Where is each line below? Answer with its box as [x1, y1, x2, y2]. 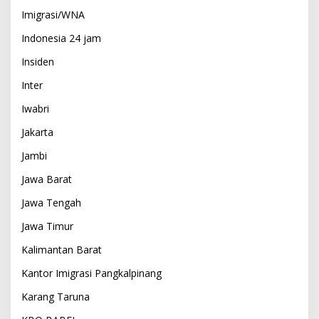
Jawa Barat [21, 172, 72, 186]
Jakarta [21, 125, 53, 139]
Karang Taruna [21, 289, 90, 303]
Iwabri [21, 101, 49, 115]
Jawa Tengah [21, 195, 81, 209]
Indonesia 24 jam [21, 31, 101, 45]
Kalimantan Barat [21, 242, 102, 256]
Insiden [21, 54, 54, 68]
